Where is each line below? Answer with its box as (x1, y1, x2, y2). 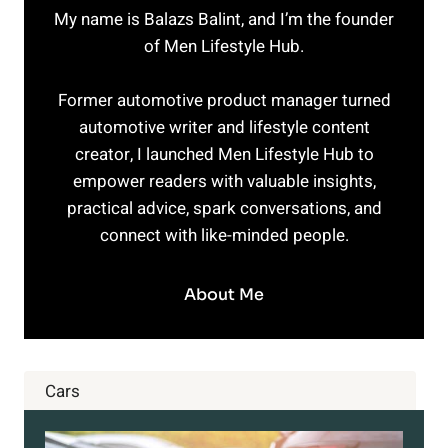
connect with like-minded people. (99, 222, 349, 248)
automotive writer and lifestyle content (78, 114, 370, 140)
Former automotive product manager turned (57, 87, 391, 113)
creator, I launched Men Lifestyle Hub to (74, 141, 374, 167)
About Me (184, 283, 264, 305)
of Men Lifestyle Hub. (144, 33, 304, 59)
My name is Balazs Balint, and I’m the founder (54, 6, 394, 32)
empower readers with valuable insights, (72, 168, 376, 194)
